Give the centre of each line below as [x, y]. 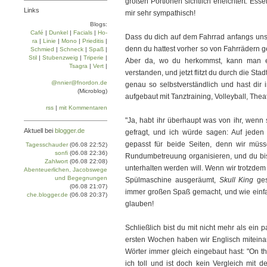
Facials [83, 32]
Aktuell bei [39, 131]
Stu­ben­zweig [60, 58]
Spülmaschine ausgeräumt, [172, 180]
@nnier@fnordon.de [79, 83]
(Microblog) [92, 91]
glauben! [139, 204]
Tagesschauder [47, 145]
